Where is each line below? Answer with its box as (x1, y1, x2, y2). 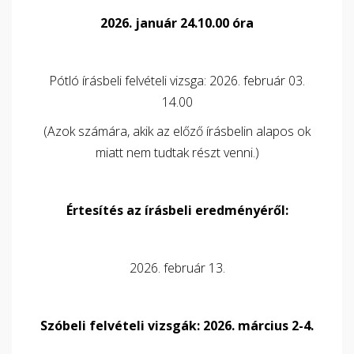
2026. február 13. (129, 259, 225, 277)
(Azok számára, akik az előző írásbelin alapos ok (43, 122, 311, 140)
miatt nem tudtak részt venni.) (95, 144, 259, 161)
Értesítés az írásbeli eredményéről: (66, 201, 288, 219)
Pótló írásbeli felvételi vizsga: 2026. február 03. (49, 72, 305, 89)
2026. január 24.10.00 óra (100, 14, 254, 32)
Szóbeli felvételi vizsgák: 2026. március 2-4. (40, 317, 314, 334)
